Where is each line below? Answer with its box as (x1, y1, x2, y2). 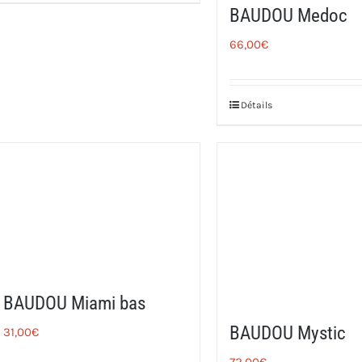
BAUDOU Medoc (229, 4, 348, 27)
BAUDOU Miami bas (3, 292, 146, 314)
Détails (241, 99, 273, 111)
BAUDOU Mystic (229, 322, 347, 344)
